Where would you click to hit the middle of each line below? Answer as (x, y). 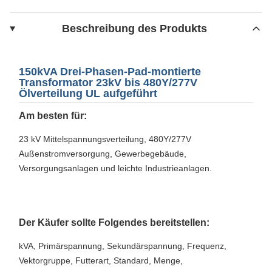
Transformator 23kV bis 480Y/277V (108, 82)
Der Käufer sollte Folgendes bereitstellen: (114, 222)
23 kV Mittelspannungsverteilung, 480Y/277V (105, 139)
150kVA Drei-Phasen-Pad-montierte (110, 71)
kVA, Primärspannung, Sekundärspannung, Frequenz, (123, 246)
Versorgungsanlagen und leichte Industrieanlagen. (115, 168)
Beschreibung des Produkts (134, 28)
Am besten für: (53, 115)
